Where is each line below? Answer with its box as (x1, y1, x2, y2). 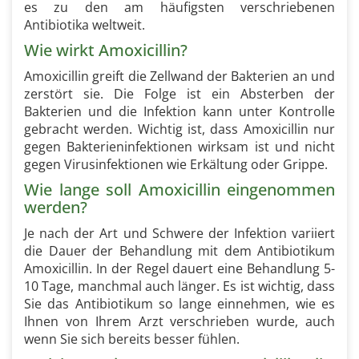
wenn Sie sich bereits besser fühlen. (24, 330, 240, 348)
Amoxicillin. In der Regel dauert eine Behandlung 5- (24, 260, 335, 277)
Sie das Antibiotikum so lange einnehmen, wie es (24, 295, 335, 313)
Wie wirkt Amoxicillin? (24, 39, 188, 61)
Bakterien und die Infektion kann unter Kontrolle (24, 103, 335, 120)
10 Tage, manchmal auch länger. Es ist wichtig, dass (24, 277, 335, 295)
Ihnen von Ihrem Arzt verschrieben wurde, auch (24, 313, 335, 330)
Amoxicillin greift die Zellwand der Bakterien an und (24, 67, 335, 85)
